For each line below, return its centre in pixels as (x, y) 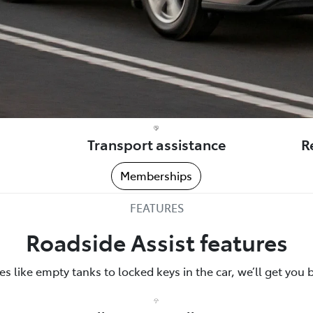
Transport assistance (156, 144)
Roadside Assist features (156, 241)
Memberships (156, 175)
